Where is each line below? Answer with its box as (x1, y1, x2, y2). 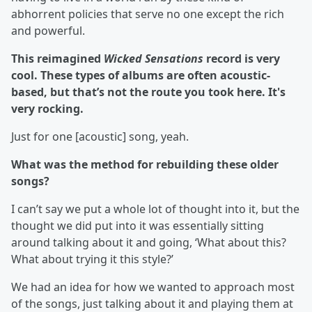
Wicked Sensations (104, 51, 203, 67)
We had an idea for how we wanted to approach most (11, 279, 295, 295)
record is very (203, 51, 280, 67)
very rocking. (11, 101, 84, 117)
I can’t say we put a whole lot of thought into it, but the (11, 201, 299, 217)
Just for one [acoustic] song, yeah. (11, 129, 189, 145)
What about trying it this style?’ (11, 251, 173, 267)
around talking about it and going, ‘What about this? (11, 235, 286, 251)
